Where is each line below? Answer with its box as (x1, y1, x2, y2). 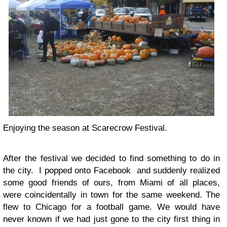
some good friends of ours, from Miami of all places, (3, 177, 220, 187)
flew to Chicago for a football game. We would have (3, 202, 220, 212)
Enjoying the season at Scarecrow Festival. (3, 123, 167, 133)
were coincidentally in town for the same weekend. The (3, 190, 220, 200)
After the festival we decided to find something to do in (3, 153, 220, 163)
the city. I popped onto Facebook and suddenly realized (3, 165, 220, 175)
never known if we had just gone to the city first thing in (3, 214, 220, 224)
